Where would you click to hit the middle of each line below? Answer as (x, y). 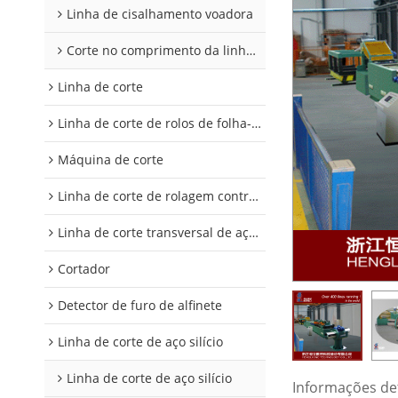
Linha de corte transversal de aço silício (153, 232)
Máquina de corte (111, 159)
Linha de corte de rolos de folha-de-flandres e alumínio (155, 123)
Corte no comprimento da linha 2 (156, 50)
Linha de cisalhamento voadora (160, 14)
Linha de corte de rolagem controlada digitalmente (153, 196)
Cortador (84, 269)
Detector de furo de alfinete (140, 305)
